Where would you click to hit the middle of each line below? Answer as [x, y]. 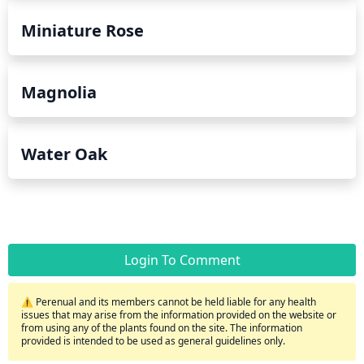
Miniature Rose [82, 30]
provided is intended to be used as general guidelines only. [153, 340]
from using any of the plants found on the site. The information [162, 327]
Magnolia [59, 92]
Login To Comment [182, 260]
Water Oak [64, 154]
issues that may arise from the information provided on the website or [179, 314]
